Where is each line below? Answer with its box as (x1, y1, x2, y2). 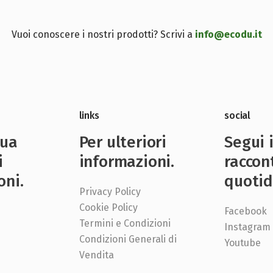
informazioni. (79, 152, 175, 172)
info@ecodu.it (194, 29, 262, 41)
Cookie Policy (79, 202, 138, 214)
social (224, 110, 251, 122)
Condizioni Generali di (79, 233, 177, 246)
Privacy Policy (79, 186, 141, 198)
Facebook (224, 205, 268, 218)
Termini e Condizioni (79, 218, 171, 230)
